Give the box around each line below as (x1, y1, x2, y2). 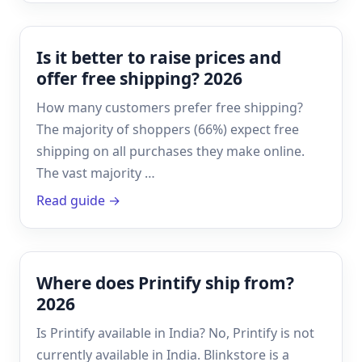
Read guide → (36, 191, 120, 209)
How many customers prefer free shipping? (36, 98, 303, 116)
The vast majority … (36, 163, 155, 182)
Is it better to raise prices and (36, 45, 281, 69)
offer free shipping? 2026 (36, 66, 242, 90)
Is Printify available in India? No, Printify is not (36, 323, 314, 342)
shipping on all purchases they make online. (36, 141, 305, 160)
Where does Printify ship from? (36, 271, 294, 294)
